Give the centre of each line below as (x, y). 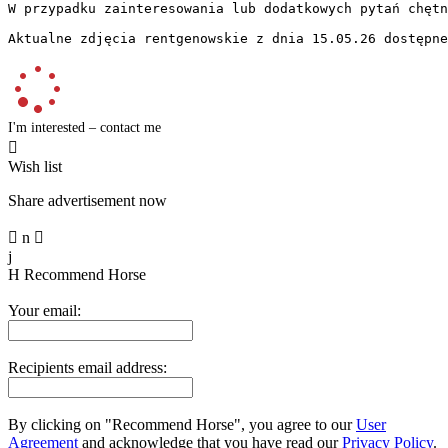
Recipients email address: (87, 367)
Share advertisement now (87, 200)
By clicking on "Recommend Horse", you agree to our (182, 424)
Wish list (35, 166)
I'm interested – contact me (84, 127)
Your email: (44, 310)
